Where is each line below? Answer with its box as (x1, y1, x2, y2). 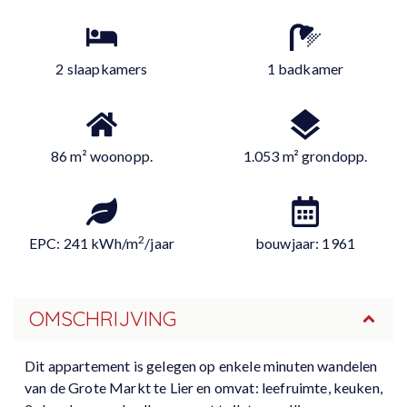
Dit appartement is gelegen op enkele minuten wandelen (25, 357, 378, 375)
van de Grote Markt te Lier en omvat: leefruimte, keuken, (25, 379, 382, 397)
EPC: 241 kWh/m (28, 233, 139, 252)
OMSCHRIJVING (28, 305, 176, 332)
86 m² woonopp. (50, 146, 154, 164)
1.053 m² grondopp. (243, 146, 368, 164)
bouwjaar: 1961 (254, 233, 356, 252)
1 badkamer (266, 59, 344, 77)
